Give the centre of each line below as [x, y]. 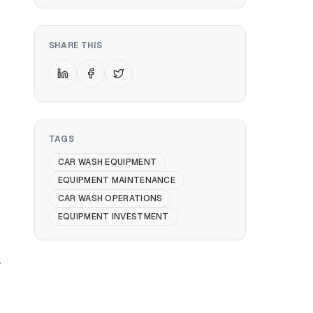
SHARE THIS [75, 45]
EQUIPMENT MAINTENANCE [117, 180]
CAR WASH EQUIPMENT [107, 162]
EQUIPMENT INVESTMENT [113, 217]
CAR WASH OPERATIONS [110, 198]
